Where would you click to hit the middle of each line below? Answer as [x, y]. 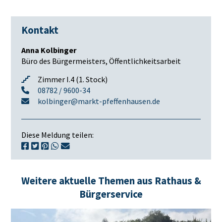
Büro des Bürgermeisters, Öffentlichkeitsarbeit [101, 61]
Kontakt [40, 30]
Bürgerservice [111, 194]
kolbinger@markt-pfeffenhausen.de [99, 101]
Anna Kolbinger [49, 50]
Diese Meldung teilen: [57, 135]
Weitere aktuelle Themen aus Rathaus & [111, 181]
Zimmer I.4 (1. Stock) [72, 80]
